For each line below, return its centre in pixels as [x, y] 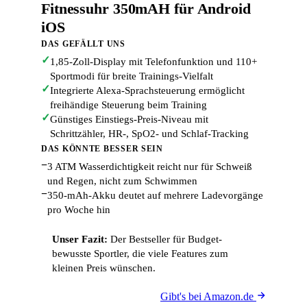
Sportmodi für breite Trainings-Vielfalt [132, 76]
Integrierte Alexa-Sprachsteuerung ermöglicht [147, 90]
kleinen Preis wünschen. [104, 268]
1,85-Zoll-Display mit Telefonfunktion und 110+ [153, 62]
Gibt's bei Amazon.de [208, 296]
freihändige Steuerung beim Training [128, 105]
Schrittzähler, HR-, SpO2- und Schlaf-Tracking [149, 134]
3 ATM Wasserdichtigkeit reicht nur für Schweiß [150, 167]
